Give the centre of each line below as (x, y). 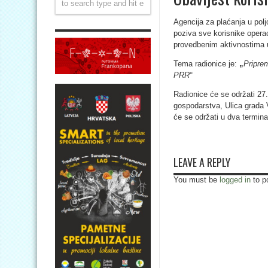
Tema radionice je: (205, 64)
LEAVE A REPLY (202, 162)
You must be (197, 180)
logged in (235, 180)
